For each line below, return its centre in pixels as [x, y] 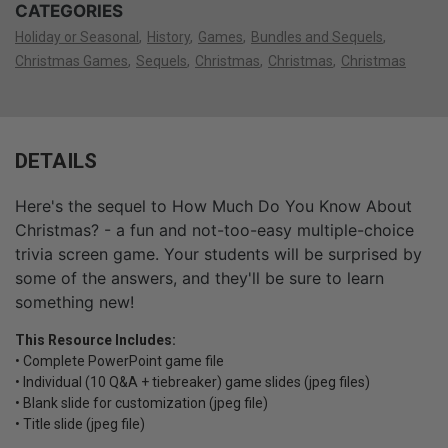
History [168, 37]
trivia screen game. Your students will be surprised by [218, 254]
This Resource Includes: [95, 340]
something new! [74, 302]
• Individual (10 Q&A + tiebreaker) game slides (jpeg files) [192, 382]
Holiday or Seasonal [77, 37]
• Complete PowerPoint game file [119, 361]
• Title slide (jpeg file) [80, 424]
